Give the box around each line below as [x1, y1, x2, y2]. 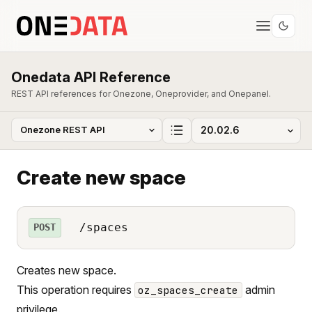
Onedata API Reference [11, 69, 171, 86]
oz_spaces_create [138, 283, 239, 297]
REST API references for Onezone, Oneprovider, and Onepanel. [11, 88, 271, 99]
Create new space [17, 165, 186, 189]
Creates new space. [17, 263, 116, 277]
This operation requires [17, 282, 134, 297]
